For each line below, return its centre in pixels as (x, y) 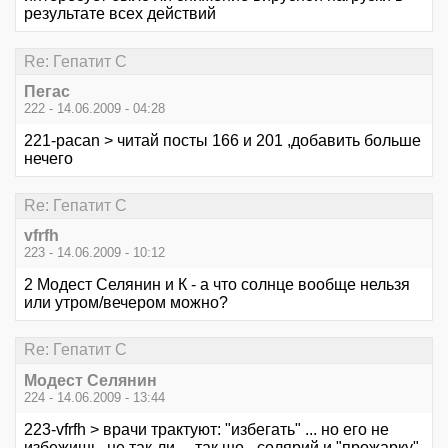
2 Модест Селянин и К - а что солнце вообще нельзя (217, 285)
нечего (48, 158)
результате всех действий (120, 14)
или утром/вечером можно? (126, 303)
